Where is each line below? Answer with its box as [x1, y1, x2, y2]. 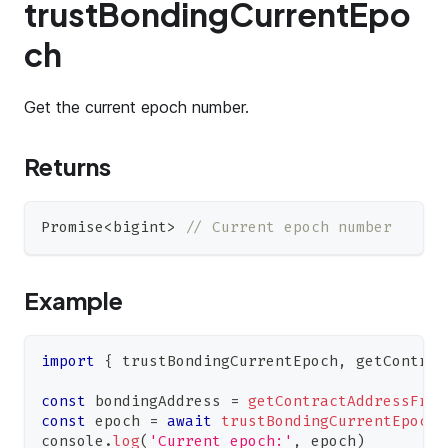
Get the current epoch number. [24, 97, 249, 118]
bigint [113, 218, 167, 238]
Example [24, 285, 123, 316]
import [41, 352, 95, 372]
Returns [24, 151, 111, 182]
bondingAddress [86, 392, 230, 412]
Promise [41, 218, 104, 238]
